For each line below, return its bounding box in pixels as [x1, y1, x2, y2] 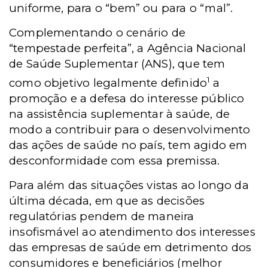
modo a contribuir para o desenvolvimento [9, 122, 251, 136]
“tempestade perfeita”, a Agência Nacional [9, 41, 246, 55]
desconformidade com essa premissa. [9, 153, 220, 167]
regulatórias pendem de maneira [9, 209, 194, 223]
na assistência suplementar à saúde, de [9, 106, 230, 121]
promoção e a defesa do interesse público [9, 91, 245, 105]
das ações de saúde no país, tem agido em [9, 138, 248, 152]
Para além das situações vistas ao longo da [9, 178, 249, 192]
